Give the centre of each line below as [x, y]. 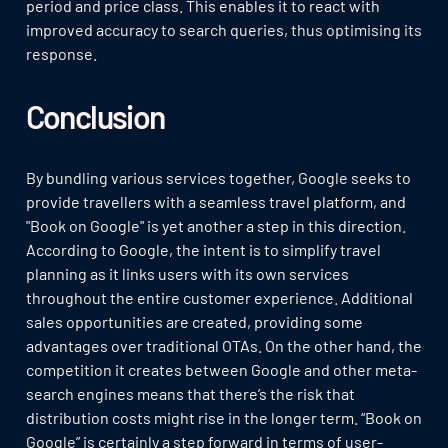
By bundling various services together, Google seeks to [218, 177]
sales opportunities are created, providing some [194, 321]
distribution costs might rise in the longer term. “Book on [223, 417]
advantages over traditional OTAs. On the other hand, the [223, 345]
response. [61, 53]
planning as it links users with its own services [187, 273]
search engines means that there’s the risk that [190, 393]
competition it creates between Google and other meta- [221, 369]
